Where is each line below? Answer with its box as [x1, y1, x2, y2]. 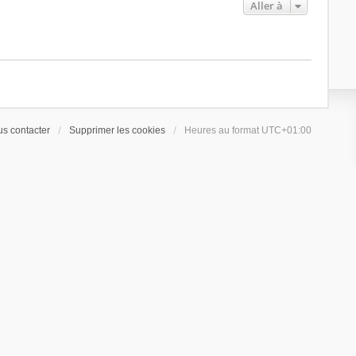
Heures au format [184, 125, 262, 136]
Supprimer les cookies [69, 125, 166, 136]
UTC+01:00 [261, 125, 312, 136]
